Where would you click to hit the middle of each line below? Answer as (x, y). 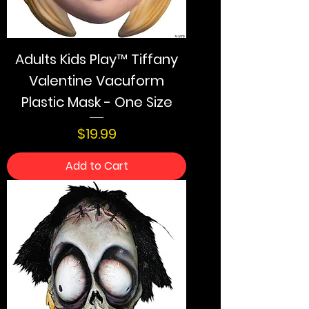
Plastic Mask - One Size (97, 102)
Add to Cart (97, 166)
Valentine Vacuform (97, 81)
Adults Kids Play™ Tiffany (97, 60)
